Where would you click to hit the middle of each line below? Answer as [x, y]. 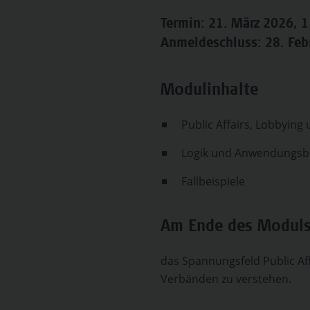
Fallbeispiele [213, 181]
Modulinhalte [209, 91]
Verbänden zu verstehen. [226, 279]
